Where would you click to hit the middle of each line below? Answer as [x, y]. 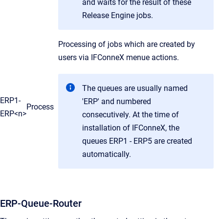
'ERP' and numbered [117, 101]
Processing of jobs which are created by [127, 44]
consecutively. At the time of [131, 114]
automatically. [107, 154]
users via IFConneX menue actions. [119, 57]
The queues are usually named [135, 88]
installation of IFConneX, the [131, 128]
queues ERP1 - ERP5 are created [137, 141]
